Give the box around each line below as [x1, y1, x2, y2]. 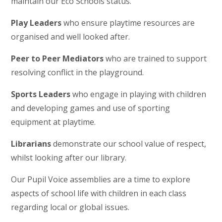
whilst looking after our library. [11, 152, 127, 163]
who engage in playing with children [72, 88, 207, 100]
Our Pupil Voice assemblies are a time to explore [11, 173, 191, 185]
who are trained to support [106, 53, 207, 64]
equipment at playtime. [11, 116, 96, 127]
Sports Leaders [11, 88, 73, 100]
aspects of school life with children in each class [11, 187, 187, 199]
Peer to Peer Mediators [11, 53, 106, 64]
